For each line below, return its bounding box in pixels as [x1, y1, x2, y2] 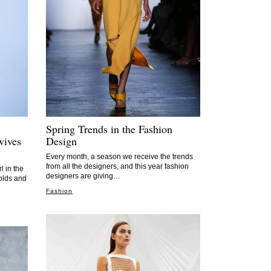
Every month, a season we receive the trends [46, 152, 193, 161]
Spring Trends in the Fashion [46, 122, 172, 136]
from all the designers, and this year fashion [46, 162, 189, 171]
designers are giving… [46, 172, 120, 180]
